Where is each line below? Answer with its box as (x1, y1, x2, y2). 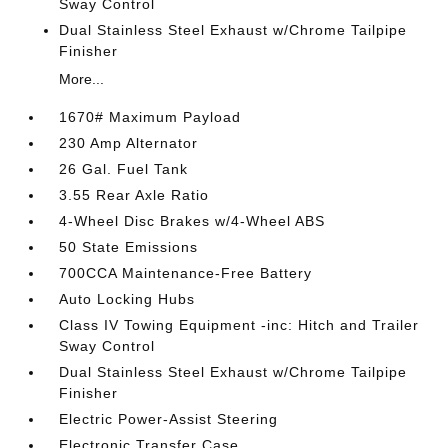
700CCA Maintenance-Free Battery (59, 265, 313, 281)
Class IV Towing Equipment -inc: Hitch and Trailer (59, 317, 420, 333)
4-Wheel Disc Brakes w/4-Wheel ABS (59, 213, 326, 229)
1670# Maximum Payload (59, 109, 242, 125)
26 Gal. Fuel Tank (59, 161, 189, 177)
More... (59, 71, 105, 87)
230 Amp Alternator (59, 135, 199, 151)
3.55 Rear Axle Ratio (59, 187, 210, 203)
